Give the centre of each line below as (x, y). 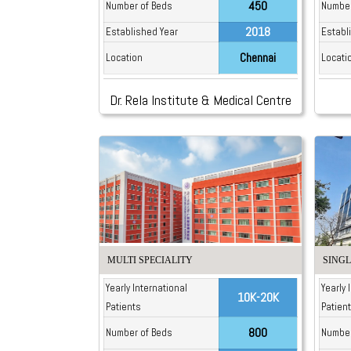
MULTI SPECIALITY (150, 261)
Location (124, 57)
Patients (123, 307)
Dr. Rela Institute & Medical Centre (201, 100)
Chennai (258, 57)
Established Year (141, 31)
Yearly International (146, 288)
